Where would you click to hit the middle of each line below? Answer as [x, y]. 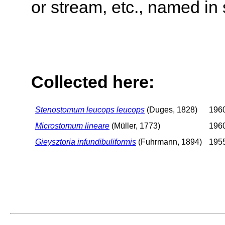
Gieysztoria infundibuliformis [86, 142]
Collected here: [93, 82]
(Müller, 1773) [135, 126]
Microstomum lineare [72, 126]
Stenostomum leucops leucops [90, 109]
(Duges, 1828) [171, 109]
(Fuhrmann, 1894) [169, 142]
